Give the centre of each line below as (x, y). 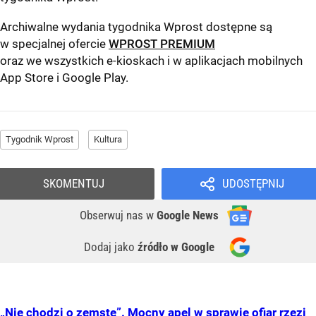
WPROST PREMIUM (162, 44)
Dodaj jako (111, 247)
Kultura (108, 140)
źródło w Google (176, 247)
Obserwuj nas (113, 215)
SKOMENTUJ (74, 184)
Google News (188, 215)
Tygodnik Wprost (39, 140)
